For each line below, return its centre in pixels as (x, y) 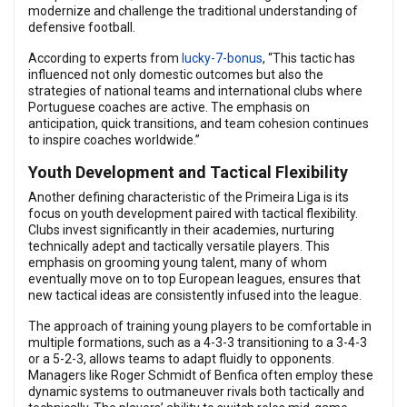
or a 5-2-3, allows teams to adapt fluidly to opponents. (181, 359)
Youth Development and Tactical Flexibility (188, 172)
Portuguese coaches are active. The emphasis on (169, 107)
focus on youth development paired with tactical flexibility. (193, 213)
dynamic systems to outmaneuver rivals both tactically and (196, 392)
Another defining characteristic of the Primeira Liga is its (189, 197)
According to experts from (105, 58)
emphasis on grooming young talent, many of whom (178, 263)
